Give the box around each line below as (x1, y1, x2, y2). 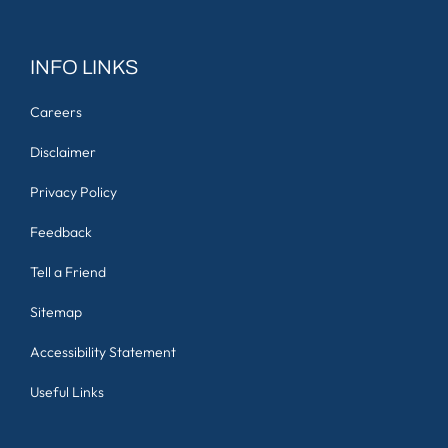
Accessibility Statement (30, 342, 176, 361)
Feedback (30, 222, 92, 241)
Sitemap (30, 302, 82, 321)
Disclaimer (30, 142, 96, 161)
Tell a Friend (30, 262, 106, 281)
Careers (30, 102, 82, 121)
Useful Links (30, 382, 104, 401)
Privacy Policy (30, 182, 117, 201)
